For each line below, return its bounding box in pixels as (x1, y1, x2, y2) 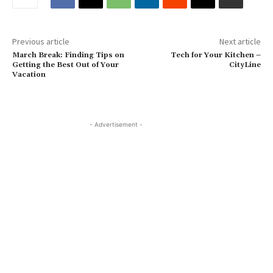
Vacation (12, 69, 46, 79)
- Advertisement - (89, 120, 143, 128)
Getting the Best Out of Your (12, 60, 119, 69)
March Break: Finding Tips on (12, 50, 124, 60)
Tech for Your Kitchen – (170, 50, 261, 60)
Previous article (12, 35, 69, 47)
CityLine (229, 60, 261, 69)
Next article (219, 35, 261, 47)
